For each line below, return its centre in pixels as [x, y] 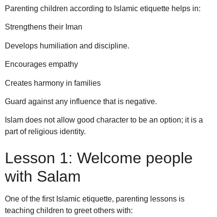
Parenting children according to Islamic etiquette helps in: [104, 9]
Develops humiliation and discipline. [67, 46]
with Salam [43, 176]
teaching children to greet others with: [69, 210]
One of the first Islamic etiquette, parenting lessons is [95, 199]
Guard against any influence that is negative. [81, 102]
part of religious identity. [45, 132]
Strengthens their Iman [44, 27]
